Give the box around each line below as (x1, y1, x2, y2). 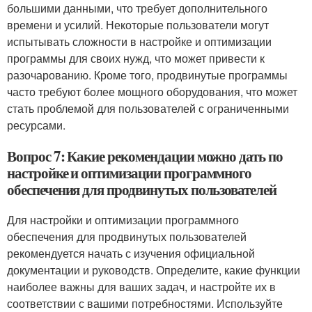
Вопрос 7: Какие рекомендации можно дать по (7, 146, 283, 166)
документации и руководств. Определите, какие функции (7, 262, 300, 278)
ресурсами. (7, 117, 65, 133)
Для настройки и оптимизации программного (7, 212, 239, 228)
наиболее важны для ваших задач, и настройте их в (7, 279, 276, 295)
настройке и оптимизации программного (7, 162, 252, 183)
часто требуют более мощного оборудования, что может (7, 84, 297, 100)
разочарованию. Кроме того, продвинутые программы (7, 67, 288, 83)
